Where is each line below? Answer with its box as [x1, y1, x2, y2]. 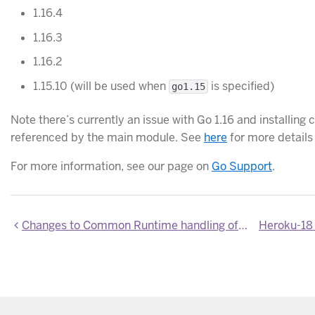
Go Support [212, 159, 272, 174]
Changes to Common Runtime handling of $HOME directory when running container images [22, 218, 238, 233]
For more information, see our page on [11, 159, 212, 174]
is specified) [208, 79, 274, 94]
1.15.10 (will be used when [33, 79, 169, 94]
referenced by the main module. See [11, 130, 204, 146]
